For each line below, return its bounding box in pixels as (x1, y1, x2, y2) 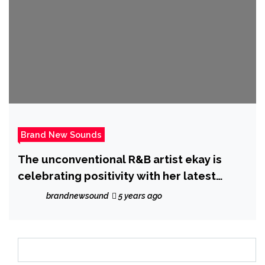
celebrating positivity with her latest (18, 169, 216, 182)
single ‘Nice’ (18, 185, 83, 199)
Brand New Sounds (21, 129, 102, 140)
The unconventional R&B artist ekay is (18, 152, 222, 166)
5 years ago (117, 190, 162, 201)
